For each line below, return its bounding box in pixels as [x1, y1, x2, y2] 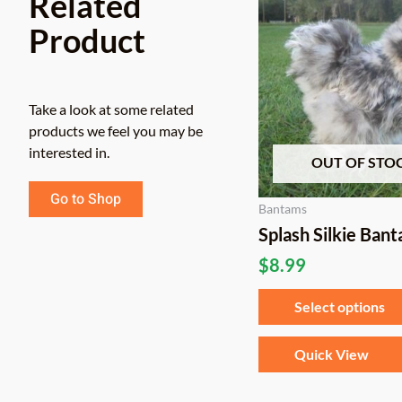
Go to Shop [50, 188, 121, 211]
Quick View [294, 345, 369, 363]
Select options [294, 297, 385, 315]
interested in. [29, 144, 109, 162]
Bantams [258, 202, 307, 217]
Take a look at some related [29, 100, 194, 118]
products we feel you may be [29, 122, 203, 140]
